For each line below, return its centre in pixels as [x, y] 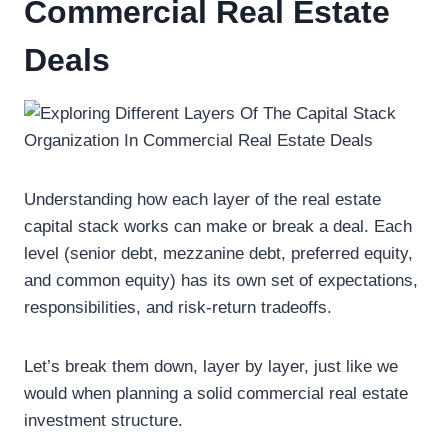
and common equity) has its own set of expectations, [221, 280]
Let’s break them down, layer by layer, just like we [211, 366]
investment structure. [103, 420]
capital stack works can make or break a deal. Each [218, 226]
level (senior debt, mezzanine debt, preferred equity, [218, 253]
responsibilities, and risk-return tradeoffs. [178, 307]
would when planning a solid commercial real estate [216, 393]
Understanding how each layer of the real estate [202, 199]
